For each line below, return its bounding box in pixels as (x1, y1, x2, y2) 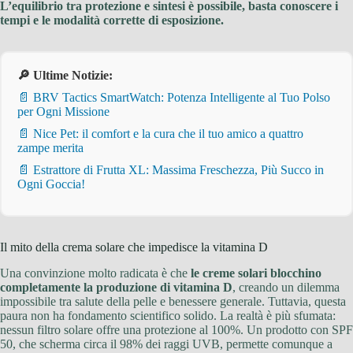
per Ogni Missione (17, 105, 110, 119)
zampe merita (17, 141, 84, 155)
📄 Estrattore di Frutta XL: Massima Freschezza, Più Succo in (17, 163, 324, 177)
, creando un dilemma (232, 280, 340, 294)
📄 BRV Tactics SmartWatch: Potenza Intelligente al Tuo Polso (17, 91, 330, 105)
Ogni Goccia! (17, 177, 85, 191)
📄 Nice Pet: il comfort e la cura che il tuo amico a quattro (17, 127, 303, 141)
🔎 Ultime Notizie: (17, 69, 113, 83)
